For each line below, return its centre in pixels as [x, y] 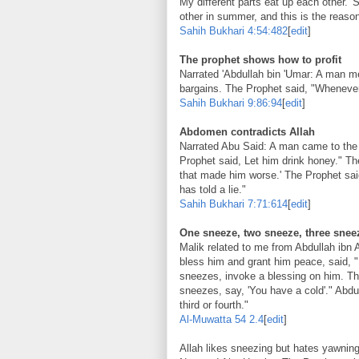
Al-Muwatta [206, 319]
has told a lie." [213, 189]
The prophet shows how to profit [260, 59]
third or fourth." [214, 305]
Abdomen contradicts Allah [247, 131]
